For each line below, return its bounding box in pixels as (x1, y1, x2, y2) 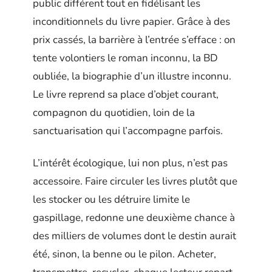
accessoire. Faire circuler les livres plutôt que (33, 174, 237, 188)
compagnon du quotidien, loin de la (33, 106, 195, 120)
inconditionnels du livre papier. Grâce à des (33, 15, 230, 29)
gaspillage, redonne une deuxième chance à (33, 210, 235, 225)
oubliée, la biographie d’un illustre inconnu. (33, 69, 231, 83)
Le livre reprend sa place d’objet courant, (33, 87, 219, 101)
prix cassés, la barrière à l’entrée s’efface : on (33, 33, 236, 47)
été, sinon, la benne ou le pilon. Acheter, (33, 246, 216, 261)
